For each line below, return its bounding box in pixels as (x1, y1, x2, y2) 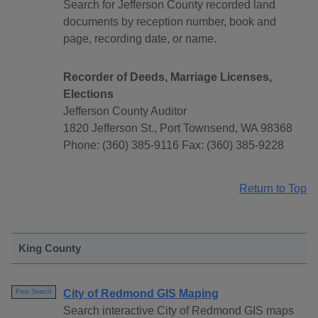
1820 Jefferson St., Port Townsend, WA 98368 (63, 122, 292, 135)
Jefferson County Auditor (63, 105, 187, 118)
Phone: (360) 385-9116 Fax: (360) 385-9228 (63, 139, 284, 152)
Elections (63, 88, 114, 101)
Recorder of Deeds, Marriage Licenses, (63, 71, 272, 84)
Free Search (16, 288, 52, 296)
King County (18, 242, 81, 255)
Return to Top (239, 182, 307, 195)
